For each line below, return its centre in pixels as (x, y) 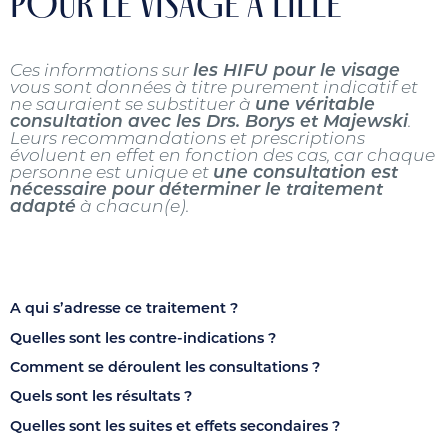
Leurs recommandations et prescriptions (187, 140)
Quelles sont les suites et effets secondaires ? (175, 427)
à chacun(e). (132, 208)
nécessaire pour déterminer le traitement (196, 191)
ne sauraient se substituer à (132, 106)
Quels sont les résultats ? (101, 398)
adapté (43, 208)
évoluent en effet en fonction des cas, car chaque (222, 157)
